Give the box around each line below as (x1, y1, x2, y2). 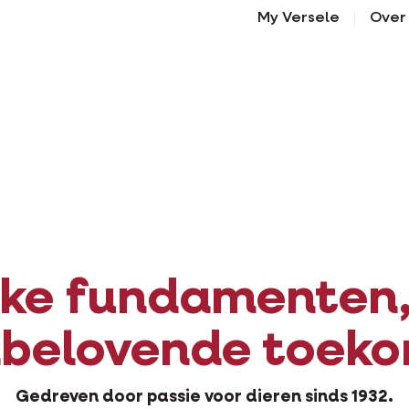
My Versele (257, 11, 340, 26)
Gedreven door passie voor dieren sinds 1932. (16, 389, 393, 406)
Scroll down (229, 43, 327, 60)
